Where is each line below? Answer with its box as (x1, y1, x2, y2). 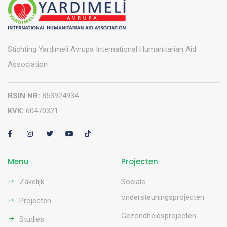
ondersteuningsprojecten (121, 193, 204, 202)
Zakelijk (19, 177, 44, 187)
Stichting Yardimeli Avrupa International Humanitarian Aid (8, 45, 196, 54)
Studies (19, 215, 44, 224)
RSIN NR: (8, 91, 40, 101)
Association (8, 60, 48, 69)
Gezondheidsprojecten (121, 211, 196, 221)
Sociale (121, 177, 145, 187)
